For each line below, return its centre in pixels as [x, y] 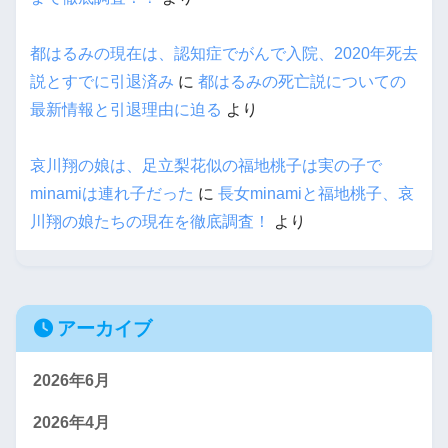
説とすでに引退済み [102, 82]
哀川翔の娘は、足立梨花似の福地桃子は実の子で [206, 166]
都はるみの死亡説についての [302, 82]
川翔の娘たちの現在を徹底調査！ [150, 222]
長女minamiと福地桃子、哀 [316, 194]
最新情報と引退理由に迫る [126, 110]
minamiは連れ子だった [112, 194]
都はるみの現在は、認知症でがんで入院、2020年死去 [224, 54]
